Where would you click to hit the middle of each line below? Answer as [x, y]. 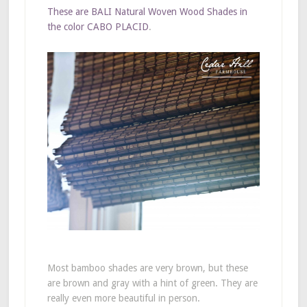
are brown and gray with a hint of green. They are [152, 283]
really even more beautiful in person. [123, 298]
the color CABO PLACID [98, 26]
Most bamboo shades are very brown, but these [147, 268]
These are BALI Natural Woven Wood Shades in [147, 11]
